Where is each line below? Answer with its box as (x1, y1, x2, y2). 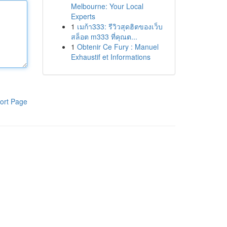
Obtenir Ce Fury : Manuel (77, 42, 159, 52)
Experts (70, 11, 95, 21)
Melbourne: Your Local (70, 1, 143, 11)
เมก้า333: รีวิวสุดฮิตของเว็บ (77, 21, 163, 31)
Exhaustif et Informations (70, 52, 150, 62)
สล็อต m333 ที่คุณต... (70, 31, 137, 42)
